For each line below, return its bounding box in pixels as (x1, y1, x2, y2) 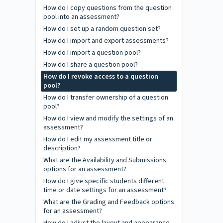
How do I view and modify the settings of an (43, 113, 173, 123)
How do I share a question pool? (43, 60, 138, 70)
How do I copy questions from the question (43, 3, 172, 13)
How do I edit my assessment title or (43, 134, 152, 144)
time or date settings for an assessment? (43, 185, 167, 195)
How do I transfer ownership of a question (43, 93, 168, 103)
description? (43, 143, 81, 153)
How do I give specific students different (43, 176, 164, 186)
